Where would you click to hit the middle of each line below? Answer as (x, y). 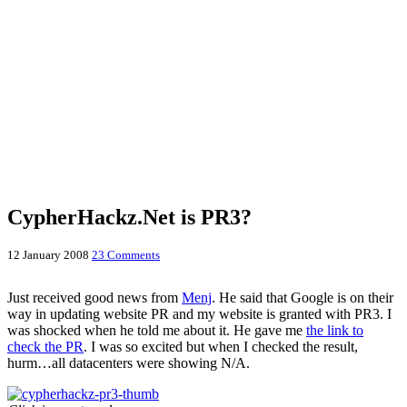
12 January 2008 (48, 254)
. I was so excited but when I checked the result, (221, 346)
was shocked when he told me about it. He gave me (157, 330)
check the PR (45, 346)
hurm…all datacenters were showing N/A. (129, 362)
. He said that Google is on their (303, 297)
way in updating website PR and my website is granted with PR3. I (199, 313)
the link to (335, 330)
